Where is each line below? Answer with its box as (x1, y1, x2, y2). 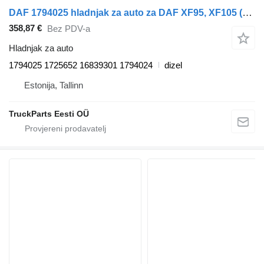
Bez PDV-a (47, 24, 90, 34)
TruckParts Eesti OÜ (9, 108, 89, 118)
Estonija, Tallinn (24, 80, 83, 90)
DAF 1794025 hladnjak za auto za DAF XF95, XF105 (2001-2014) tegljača (242, 6, 252, 18)
